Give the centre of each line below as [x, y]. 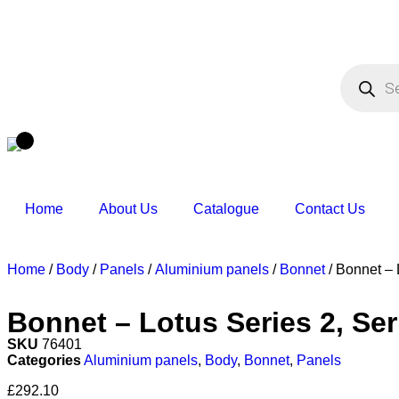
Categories [44, 360]
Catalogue [226, 209]
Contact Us [330, 209]
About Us [128, 209]
